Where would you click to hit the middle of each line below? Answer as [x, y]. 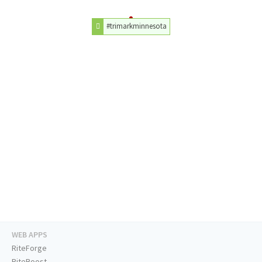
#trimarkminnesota [137, 26]
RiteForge [29, 248]
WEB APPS [30, 235]
